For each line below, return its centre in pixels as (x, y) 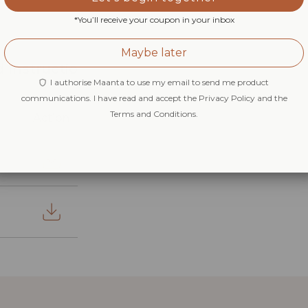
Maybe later (154, 52)
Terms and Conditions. (154, 113)
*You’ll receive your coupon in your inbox (154, 19)
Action (51, 118)
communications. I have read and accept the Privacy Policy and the (154, 98)
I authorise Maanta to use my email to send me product (157, 82)
